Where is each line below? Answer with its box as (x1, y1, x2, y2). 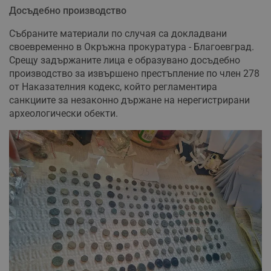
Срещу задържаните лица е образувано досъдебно (9, 54, 240, 67)
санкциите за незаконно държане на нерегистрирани (9, 94, 250, 106)
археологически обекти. (9, 108, 118, 120)
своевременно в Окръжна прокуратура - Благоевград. (9, 41, 254, 53)
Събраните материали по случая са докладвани (9, 28, 227, 40)
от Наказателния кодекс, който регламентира (9, 81, 217, 93)
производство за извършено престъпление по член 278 (9, 68, 260, 80)
